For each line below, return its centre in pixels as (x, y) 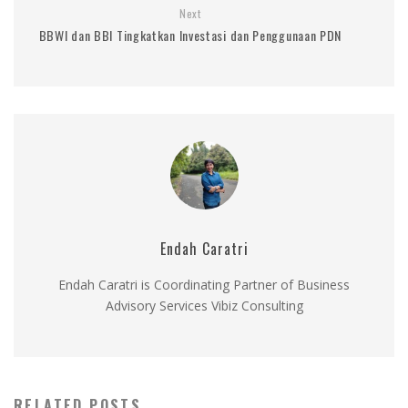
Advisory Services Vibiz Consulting (204, 305)
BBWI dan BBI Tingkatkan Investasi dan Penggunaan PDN (190, 35)
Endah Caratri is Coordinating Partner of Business (204, 284)
